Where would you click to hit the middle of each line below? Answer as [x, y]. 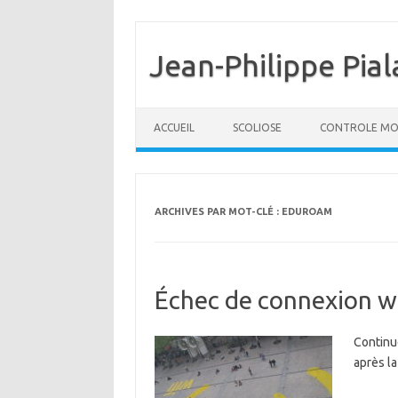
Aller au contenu [182, 114]
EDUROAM [306, 211]
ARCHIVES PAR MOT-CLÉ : [218, 211]
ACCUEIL [174, 127]
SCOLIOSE [257, 127]
